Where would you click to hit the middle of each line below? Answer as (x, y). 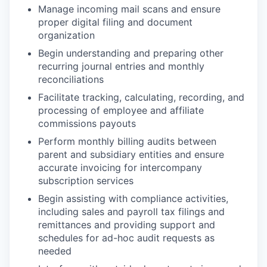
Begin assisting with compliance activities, (133, 198)
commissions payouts (87, 123)
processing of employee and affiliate (121, 110)
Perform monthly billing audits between (127, 141)
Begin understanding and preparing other (131, 53)
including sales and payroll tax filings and (131, 211)
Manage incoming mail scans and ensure (129, 9)
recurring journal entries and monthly (121, 66)
